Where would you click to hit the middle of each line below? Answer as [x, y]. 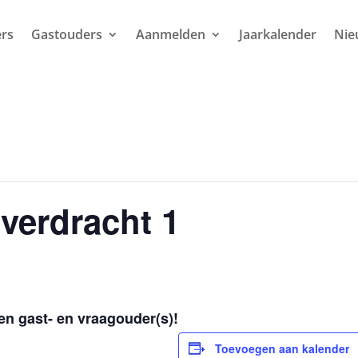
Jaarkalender [277, 34]
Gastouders [66, 34]
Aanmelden [170, 34]
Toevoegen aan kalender [282, 348]
